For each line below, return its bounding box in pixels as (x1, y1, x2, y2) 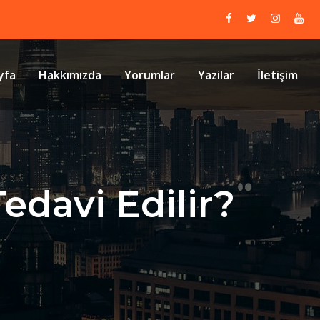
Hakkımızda (39, 66, 101, 83)
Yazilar (198, 66, 234, 83)
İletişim (257, 66, 298, 83)
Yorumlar (124, 66, 175, 83)
